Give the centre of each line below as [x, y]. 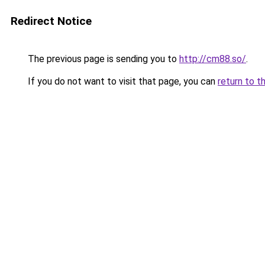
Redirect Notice [51, 21]
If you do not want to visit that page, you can [122, 81]
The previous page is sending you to [102, 59]
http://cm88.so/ [213, 59]
